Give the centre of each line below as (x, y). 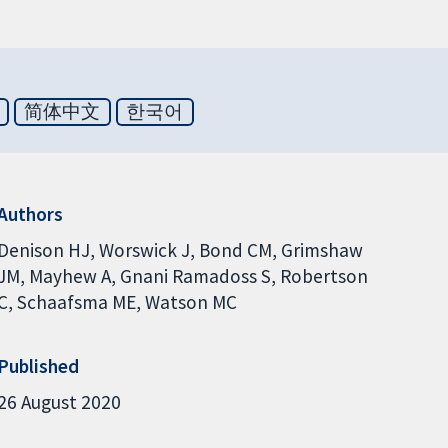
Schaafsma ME (76, 301)
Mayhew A (69, 275)
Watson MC (190, 301)
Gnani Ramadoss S (195, 275)
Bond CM (235, 249)
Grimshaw (321, 249)
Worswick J (144, 249)
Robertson (323, 275)
